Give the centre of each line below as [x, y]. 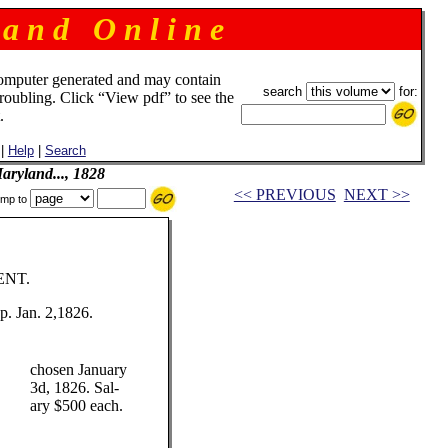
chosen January [78, 369]
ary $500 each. [76, 405]
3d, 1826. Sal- [74, 387]
